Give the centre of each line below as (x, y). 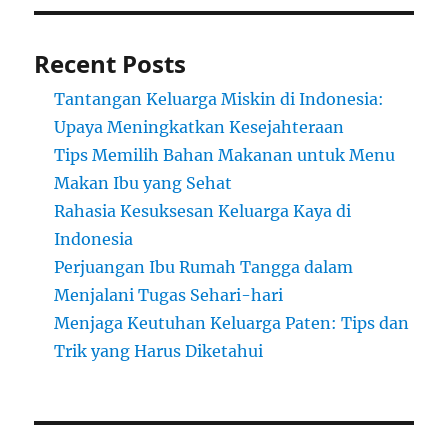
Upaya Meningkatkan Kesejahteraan (199, 127)
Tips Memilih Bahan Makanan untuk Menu (225, 155)
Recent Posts (110, 64)
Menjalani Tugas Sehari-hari (169, 295)
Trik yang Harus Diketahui (159, 351)
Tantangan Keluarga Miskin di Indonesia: (219, 99)
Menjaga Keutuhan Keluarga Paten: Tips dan (232, 323)
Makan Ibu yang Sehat (143, 183)
